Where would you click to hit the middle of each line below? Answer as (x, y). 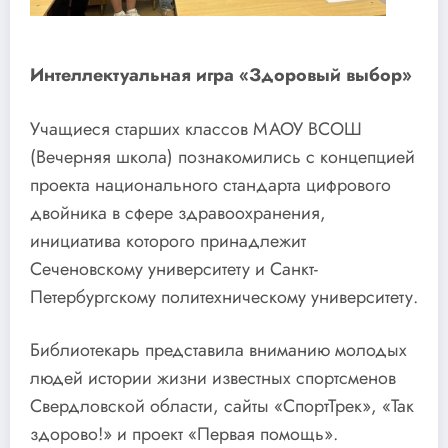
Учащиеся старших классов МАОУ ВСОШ (196, 128)
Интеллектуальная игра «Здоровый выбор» (221, 75)
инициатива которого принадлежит (168, 240)
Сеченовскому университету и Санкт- (174, 268)
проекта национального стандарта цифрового (210, 184)
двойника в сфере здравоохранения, (178, 212)
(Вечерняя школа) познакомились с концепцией (222, 156)
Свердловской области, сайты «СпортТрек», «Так (222, 406)
